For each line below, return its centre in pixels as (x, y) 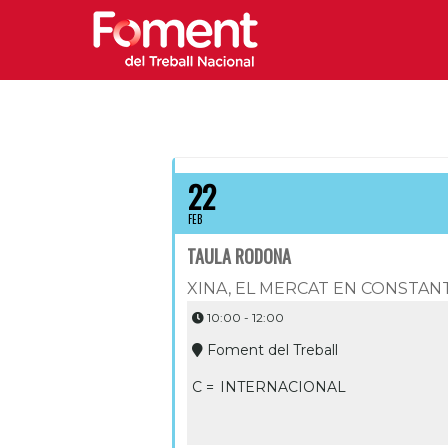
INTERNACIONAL (283, 387)
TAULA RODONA (239, 256)
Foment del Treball (272, 350)
